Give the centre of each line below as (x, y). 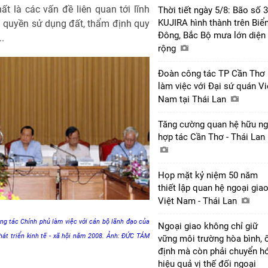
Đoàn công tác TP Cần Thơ (211, 73)
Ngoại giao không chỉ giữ (208, 226)
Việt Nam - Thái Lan (199, 201)
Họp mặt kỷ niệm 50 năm (208, 175)
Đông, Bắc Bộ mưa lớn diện (212, 35)
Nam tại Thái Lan (193, 99)
